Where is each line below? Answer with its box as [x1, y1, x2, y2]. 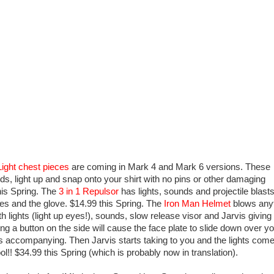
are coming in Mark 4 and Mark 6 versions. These [69, 162, 270, 172]
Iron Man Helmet [164, 199, 231, 209]
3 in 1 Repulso [59, 187, 116, 197]
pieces [43, 162, 69, 172]
